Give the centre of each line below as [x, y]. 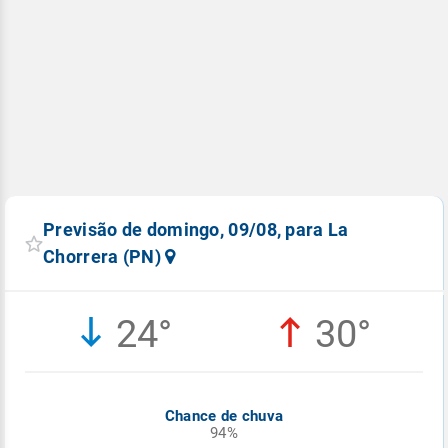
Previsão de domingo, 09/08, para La [196, 230]
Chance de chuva [224, 416]
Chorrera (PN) [104, 257]
